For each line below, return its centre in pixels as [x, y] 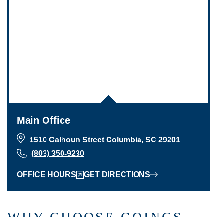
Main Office [44, 120]
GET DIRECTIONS [117, 175]
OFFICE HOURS [46, 175]
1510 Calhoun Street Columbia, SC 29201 [105, 140]
